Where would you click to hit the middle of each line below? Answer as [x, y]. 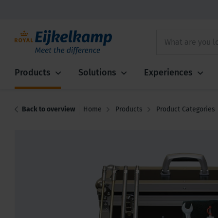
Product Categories [186, 109]
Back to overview [48, 109]
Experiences [168, 73]
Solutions [97, 73]
